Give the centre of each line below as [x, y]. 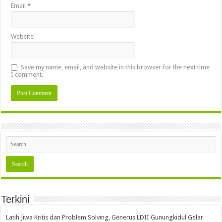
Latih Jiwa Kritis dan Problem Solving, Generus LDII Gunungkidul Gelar [105, 217]
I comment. [27, 75]
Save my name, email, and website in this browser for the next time [115, 67]
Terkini [15, 199]
